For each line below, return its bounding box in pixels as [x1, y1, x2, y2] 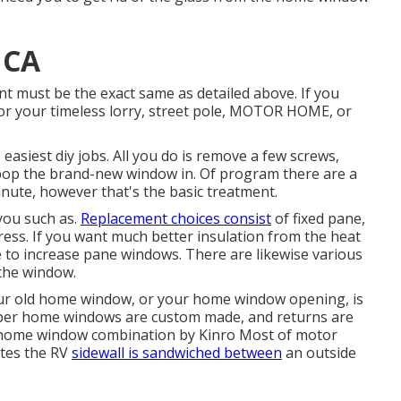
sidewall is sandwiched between [72, 343, 282, 363]
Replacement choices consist [81, 209, 271, 228]
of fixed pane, [271, 209, 365, 228]
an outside [282, 343, 356, 363]
